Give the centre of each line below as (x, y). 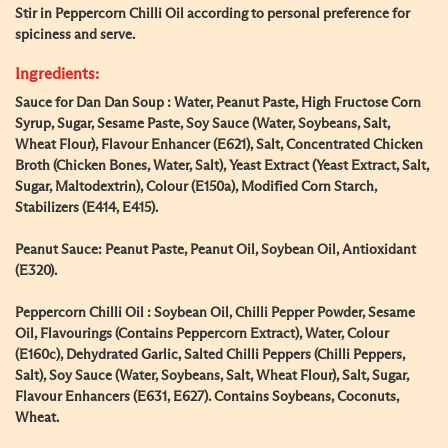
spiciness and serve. (75, 35)
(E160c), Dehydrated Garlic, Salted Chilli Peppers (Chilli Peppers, (210, 355)
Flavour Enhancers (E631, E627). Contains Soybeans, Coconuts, (207, 397)
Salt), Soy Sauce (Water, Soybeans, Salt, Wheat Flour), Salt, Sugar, (212, 376)
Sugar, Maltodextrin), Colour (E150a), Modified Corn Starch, (196, 187)
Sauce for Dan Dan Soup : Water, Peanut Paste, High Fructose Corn (218, 103)
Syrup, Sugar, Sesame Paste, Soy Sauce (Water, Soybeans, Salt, (202, 124)
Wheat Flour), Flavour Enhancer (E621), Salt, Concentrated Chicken (219, 145)
